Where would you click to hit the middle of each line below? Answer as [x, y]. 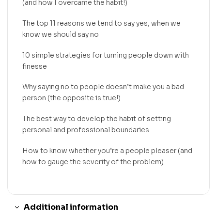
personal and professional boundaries [86, 130]
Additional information [71, 207]
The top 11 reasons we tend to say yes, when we [101, 23]
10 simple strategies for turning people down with [106, 55]
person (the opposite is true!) [71, 98]
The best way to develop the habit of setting [97, 119]
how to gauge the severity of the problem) [93, 162]
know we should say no [61, 34]
